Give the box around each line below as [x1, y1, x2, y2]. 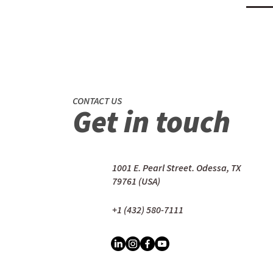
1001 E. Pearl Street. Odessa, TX [112, 161, 241, 174]
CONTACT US [73, 94, 122, 107]
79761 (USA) [112, 175, 160, 187]
